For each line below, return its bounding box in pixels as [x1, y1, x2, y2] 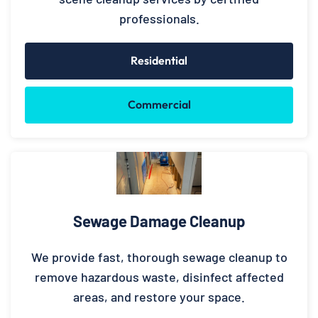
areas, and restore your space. [73, 288, 245, 305]
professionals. [119, 10, 199, 26]
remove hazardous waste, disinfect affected [34, 268, 284, 285]
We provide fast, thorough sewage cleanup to [31, 248, 287, 265]
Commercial [127, 97, 191, 111]
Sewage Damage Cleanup [72, 211, 246, 230]
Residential [131, 53, 187, 67]
